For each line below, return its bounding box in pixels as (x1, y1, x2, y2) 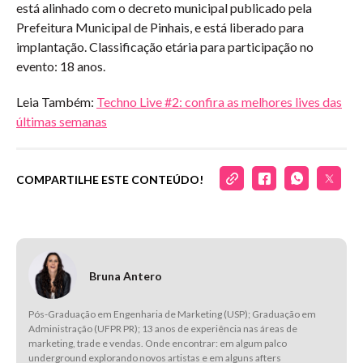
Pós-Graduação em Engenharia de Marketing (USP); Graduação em (28, 308, 316, 320)
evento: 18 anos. (16, 58, 105, 74)
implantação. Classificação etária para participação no (16, 39, 314, 54)
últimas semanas (16, 113, 107, 129)
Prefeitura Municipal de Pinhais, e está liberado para (16, 19, 304, 35)
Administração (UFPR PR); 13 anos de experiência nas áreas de (28, 322, 297, 335)
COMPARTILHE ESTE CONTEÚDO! (16, 173, 203, 186)
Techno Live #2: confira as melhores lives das (96, 94, 342, 109)
